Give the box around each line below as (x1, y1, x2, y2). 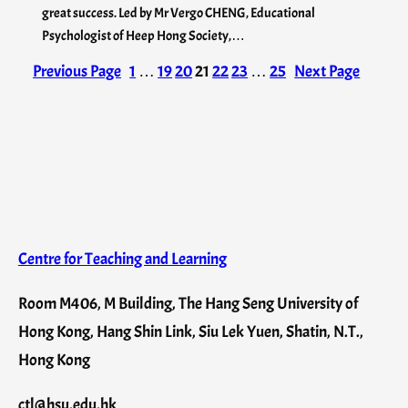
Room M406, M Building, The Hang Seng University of (18, 292, 358, 314)
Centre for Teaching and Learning (18, 247, 227, 270)
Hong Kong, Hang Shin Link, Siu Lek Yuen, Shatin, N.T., (18, 321, 363, 342)
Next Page (294, 60, 361, 83)
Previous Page (33, 60, 121, 83)
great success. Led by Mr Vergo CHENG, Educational (42, 5, 315, 22)
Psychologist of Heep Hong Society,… (42, 27, 245, 45)
